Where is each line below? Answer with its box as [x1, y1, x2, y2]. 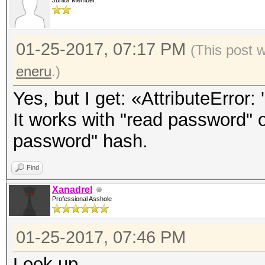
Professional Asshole [52, 195, 112, 202]
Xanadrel [52, 185, 92, 195]
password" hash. [13, 131, 148, 151]
